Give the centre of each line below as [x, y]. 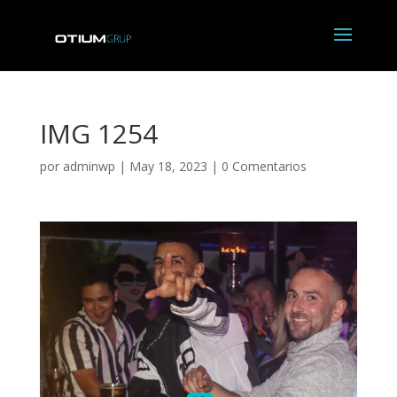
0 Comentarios [264, 166]
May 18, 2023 [168, 166]
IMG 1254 [98, 133]
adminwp [89, 166]
